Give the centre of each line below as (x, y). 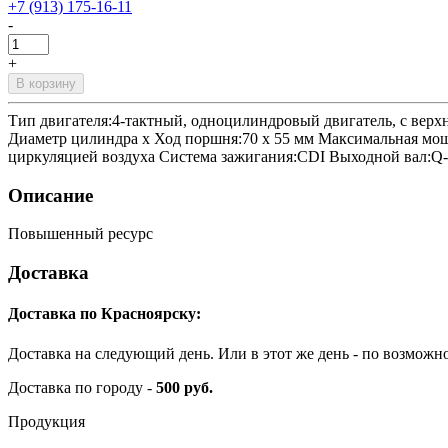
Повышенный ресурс (80, 234)
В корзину (46, 83)
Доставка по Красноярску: (104, 314)
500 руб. (184, 387)
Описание (50, 195)
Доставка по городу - (82, 387)
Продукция (46, 421)
